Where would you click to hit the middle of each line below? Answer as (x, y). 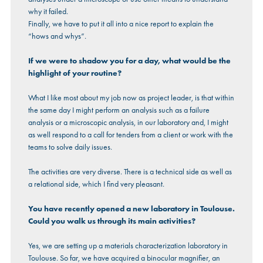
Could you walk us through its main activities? (112, 221)
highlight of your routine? (75, 73)
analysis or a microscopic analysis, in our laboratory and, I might (128, 122)
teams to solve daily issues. (70, 147)
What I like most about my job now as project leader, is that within (131, 98)
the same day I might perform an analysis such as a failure (119, 110)
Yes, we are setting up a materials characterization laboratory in (128, 246)
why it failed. (48, 11)
